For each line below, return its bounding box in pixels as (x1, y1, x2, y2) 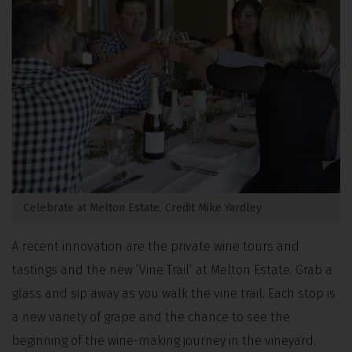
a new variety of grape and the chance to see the (12, 310, 290, 325)
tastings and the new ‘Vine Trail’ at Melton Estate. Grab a (12, 262, 332, 278)
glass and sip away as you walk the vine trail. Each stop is (12, 286, 335, 302)
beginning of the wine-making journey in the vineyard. (12, 333, 316, 349)
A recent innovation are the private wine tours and (12, 239, 299, 255)
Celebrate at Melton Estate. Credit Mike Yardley (24, 201, 262, 215)
